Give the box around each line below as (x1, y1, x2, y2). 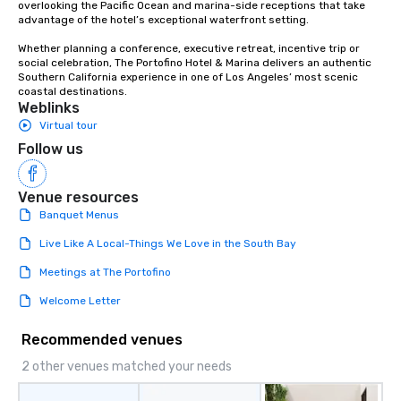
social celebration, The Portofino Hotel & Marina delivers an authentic (18, 55, 371, 69)
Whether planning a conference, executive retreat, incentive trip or (18, 41, 360, 55)
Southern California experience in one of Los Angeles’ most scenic (18, 70, 358, 83)
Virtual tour (39, 118, 98, 132)
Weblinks (18, 98, 80, 116)
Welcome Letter (39, 294, 121, 307)
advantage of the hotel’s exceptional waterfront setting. (18, 13, 311, 26)
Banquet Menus (39, 208, 119, 221)
